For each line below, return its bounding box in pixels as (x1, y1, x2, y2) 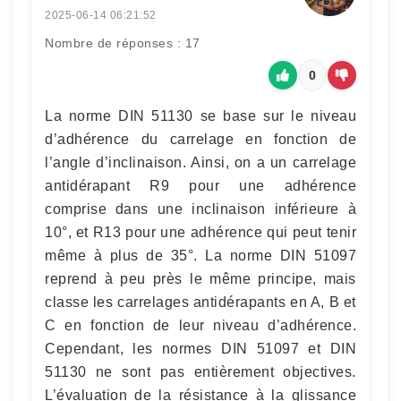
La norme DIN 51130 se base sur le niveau (45, 107, 356, 124)
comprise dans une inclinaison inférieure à (45, 200, 356, 217)
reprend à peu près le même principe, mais (45, 270, 356, 286)
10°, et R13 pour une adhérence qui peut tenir (45, 224, 356, 240)
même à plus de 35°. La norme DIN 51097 (45, 247, 356, 263)
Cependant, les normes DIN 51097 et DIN (45, 340, 356, 356)
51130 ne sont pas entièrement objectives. (45, 363, 356, 380)
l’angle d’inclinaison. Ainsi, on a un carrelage (45, 154, 356, 170)
